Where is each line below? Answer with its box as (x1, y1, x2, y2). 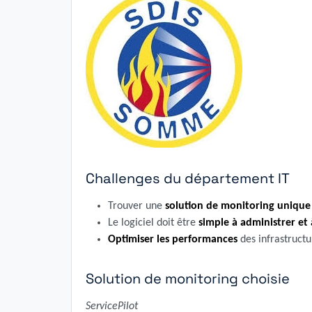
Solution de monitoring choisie (86, 270, 290, 288)
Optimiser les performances (108, 234, 237, 245)
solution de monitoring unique (165, 201, 311, 212)
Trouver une (108, 201, 165, 212)
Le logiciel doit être (108, 217, 198, 228)
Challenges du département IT (86, 169, 290, 187)
